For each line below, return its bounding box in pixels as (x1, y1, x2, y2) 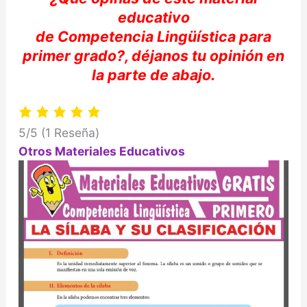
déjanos (132, 46, 188, 64)
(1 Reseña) (40, 125, 99, 140)
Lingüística (157, 27, 236, 45)
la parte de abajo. (92, 65, 215, 84)
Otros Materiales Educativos (18, 144, 185, 159)
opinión (210, 46, 263, 64)
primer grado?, (23, 46, 132, 64)
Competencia (58, 27, 157, 45)
